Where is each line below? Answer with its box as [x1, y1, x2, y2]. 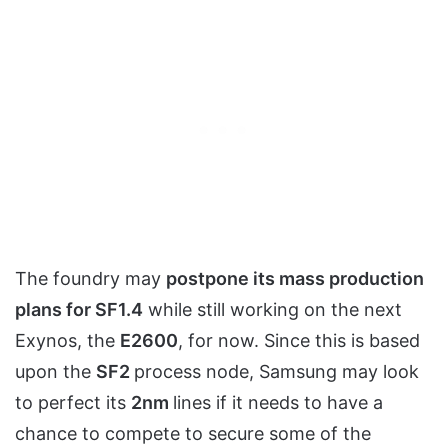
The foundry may [15, 267, 166, 289]
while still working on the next [143, 298, 402, 320]
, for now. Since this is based [178, 329, 420, 351]
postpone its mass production [166, 267, 424, 289]
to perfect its [15, 391, 131, 413]
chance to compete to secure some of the [15, 422, 371, 444]
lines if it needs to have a [173, 391, 383, 413]
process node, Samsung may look [134, 360, 419, 382]
